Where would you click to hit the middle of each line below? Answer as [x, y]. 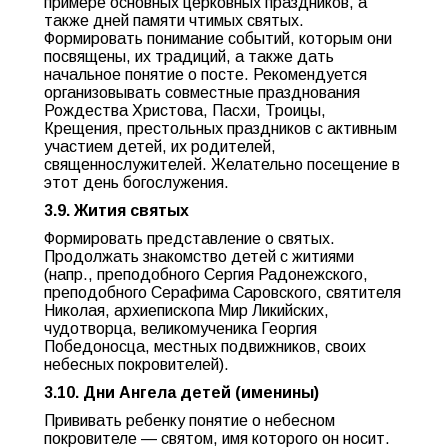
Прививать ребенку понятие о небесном [189, 420]
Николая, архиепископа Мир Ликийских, [186, 310]
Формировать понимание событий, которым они [218, 38]
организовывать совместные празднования [202, 92]
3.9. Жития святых [116, 210]
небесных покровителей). [136, 364]
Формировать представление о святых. [189, 238]
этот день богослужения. [136, 182]
